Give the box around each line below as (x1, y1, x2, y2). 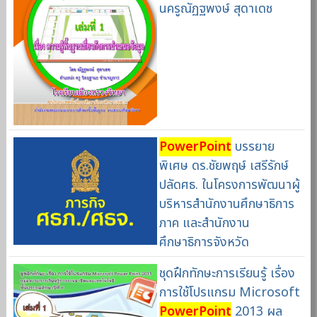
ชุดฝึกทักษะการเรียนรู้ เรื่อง (158, 263, 295, 283)
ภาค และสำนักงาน (158, 213, 250, 233)
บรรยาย (231, 137, 275, 156)
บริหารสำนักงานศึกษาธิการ (158, 194, 294, 214)
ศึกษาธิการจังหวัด (158, 232, 249, 252)
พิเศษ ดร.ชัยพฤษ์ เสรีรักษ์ (158, 156, 289, 175)
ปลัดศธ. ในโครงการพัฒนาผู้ (158, 175, 300, 195)
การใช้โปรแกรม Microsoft (158, 282, 300, 302)
